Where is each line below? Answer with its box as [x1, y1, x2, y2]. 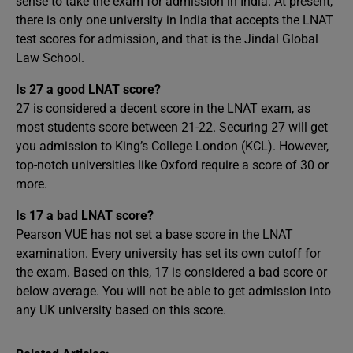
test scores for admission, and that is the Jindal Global [16, 31, 318, 46]
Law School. [16, 50, 84, 65]
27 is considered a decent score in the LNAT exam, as [16, 100, 310, 116]
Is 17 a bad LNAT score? [16, 207, 154, 223]
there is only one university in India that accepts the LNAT [16, 12, 333, 28]
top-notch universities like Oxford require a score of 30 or [16, 157, 329, 173]
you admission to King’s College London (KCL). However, [16, 138, 329, 154]
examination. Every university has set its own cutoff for [16, 245, 321, 261]
